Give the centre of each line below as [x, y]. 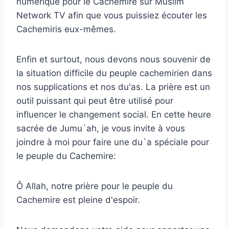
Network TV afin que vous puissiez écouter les [112, 15]
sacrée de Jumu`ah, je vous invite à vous [101, 128]
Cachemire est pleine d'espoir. [78, 200]
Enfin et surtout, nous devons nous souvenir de [113, 59]
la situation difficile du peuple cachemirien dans [114, 73]
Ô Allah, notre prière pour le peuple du [95, 186]
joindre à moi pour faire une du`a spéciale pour [113, 142]
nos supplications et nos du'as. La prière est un [113, 87]
